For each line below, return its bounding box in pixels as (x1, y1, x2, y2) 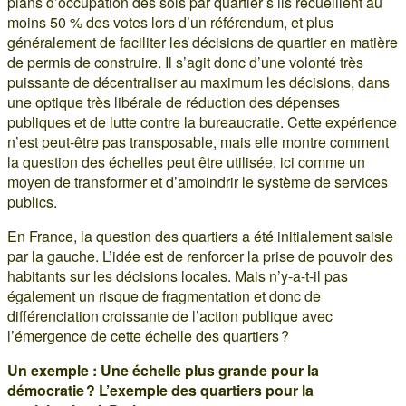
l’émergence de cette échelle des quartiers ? (7, 325, 289, 346)
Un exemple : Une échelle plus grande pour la (7, 360, 319, 381)
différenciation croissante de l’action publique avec (7, 305, 333, 326)
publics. (7, 191, 57, 212)
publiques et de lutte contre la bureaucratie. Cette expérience (7, 111, 397, 132)
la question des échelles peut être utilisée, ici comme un (7, 151, 365, 172)
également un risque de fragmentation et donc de (7, 285, 321, 306)
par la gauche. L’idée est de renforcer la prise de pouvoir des (7, 246, 393, 266)
